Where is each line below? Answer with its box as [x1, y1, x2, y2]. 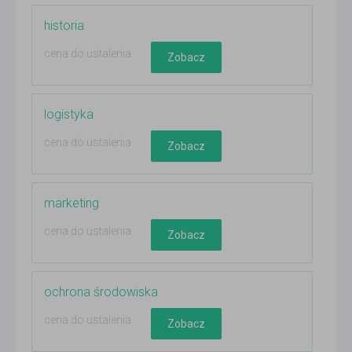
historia [44, 18, 84, 34]
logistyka [44, 107, 93, 123]
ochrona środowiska [44, 284, 158, 300]
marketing [44, 196, 99, 211]
